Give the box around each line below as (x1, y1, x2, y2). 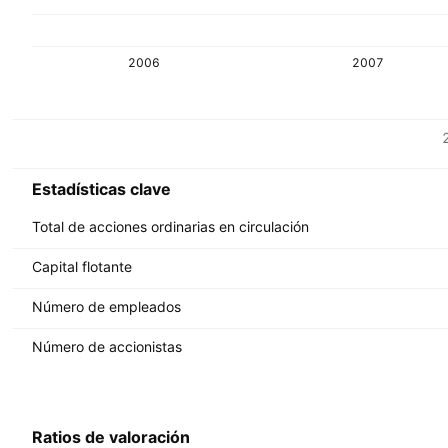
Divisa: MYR (12, 144, 89, 161)
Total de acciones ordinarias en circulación (32, 217, 309, 235)
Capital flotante (32, 257, 132, 275)
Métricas (12, 127, 68, 144)
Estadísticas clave (32, 179, 171, 199)
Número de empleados (32, 297, 181, 315)
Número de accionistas (32, 337, 182, 355)
